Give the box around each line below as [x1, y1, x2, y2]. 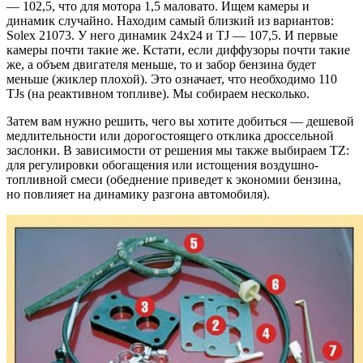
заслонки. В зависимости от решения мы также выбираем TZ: [6, 143, 349, 158]
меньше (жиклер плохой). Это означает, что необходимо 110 [6, 72, 337, 87]
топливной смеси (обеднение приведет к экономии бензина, [6, 173, 341, 187]
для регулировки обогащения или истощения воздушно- [6, 158, 318, 173]
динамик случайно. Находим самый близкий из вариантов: [6, 14, 334, 28]
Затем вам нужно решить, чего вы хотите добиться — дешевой [6, 114, 354, 129]
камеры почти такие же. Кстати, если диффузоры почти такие [6, 43, 350, 58]
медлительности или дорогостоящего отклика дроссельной [6, 129, 334, 143]
